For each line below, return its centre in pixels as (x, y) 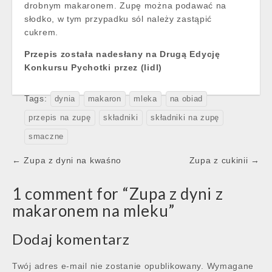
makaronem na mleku (90, 210)
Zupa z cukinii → (224, 160)
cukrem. (41, 32)
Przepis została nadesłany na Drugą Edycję (122, 54)
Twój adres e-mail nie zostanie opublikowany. (108, 266)
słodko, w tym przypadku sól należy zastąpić (118, 19)
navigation (48, 176)
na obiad (186, 99)
